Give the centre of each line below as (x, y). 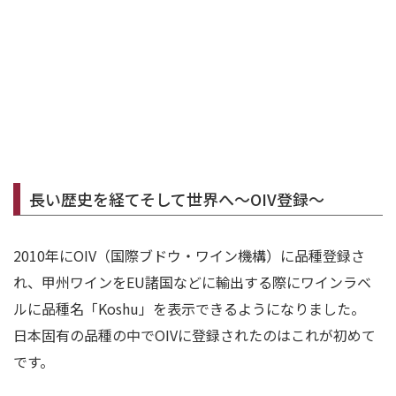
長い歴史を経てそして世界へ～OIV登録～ (177, 199)
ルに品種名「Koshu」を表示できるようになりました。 (189, 309)
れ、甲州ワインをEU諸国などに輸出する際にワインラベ (192, 282)
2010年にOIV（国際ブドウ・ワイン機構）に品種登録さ (189, 256)
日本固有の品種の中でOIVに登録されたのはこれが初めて (194, 335)
